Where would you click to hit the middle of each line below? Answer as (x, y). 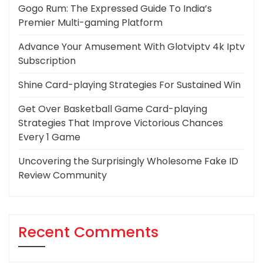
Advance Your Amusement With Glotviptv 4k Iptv (131, 46)
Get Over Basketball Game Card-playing (113, 109)
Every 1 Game (49, 137)
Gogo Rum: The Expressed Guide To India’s (115, 8)
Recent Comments (88, 232)
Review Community (63, 175)
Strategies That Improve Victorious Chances (121, 123)
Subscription (47, 60)
